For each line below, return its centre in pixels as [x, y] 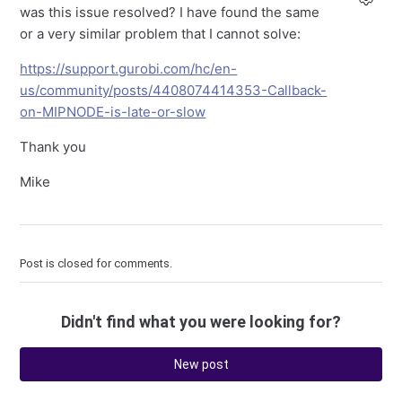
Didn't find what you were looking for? [201, 322]
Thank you [53, 147]
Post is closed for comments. [96, 264]
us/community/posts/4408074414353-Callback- [174, 91]
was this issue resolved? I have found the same [170, 13]
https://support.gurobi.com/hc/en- [129, 69]
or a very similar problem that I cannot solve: [161, 34]
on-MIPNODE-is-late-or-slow [113, 112]
